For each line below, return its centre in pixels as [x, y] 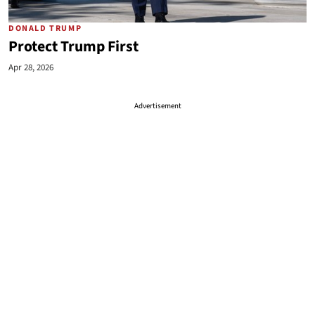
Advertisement [157, 106]
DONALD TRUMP [45, 28]
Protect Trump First [73, 47]
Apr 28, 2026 [31, 67]
